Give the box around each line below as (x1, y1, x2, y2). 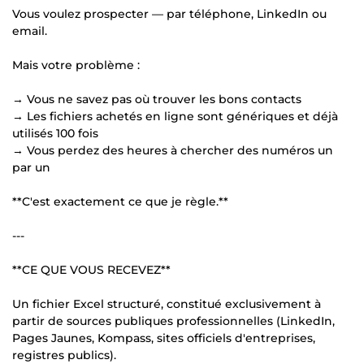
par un (12, 159, 50, 175)
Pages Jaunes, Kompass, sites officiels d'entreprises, (12, 330, 315, 345)
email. (12, 23, 47, 38)
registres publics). (12, 347, 116, 362)
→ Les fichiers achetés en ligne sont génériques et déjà (12, 108, 338, 123)
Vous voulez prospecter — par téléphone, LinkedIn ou (12, 6, 327, 21)
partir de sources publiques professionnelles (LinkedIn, (12, 313, 335, 328)
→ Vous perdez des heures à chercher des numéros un (12, 142, 333, 158)
